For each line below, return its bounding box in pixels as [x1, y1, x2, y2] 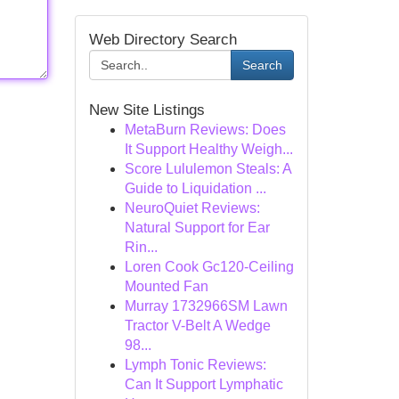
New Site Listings [88, 102, 205, 118]
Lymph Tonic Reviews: [124, 357, 266, 372]
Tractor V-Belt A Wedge [124, 318, 271, 333]
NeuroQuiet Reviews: [124, 200, 260, 216]
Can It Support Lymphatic [124, 377, 283, 392]
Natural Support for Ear [124, 220, 270, 235]
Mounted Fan [124, 279, 208, 294]
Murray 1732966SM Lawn [124, 298, 288, 313]
